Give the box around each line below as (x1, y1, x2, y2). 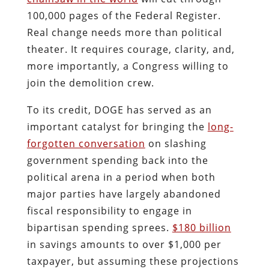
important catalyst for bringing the (26, 119, 208, 133)
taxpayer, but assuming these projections (26, 254, 239, 268)
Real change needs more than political (26, 25, 222, 39)
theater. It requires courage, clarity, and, (26, 42, 235, 56)
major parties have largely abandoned (26, 187, 221, 201)
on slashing (145, 136, 207, 150)
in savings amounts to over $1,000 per (26, 237, 222, 251)
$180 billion (172, 220, 231, 234)
